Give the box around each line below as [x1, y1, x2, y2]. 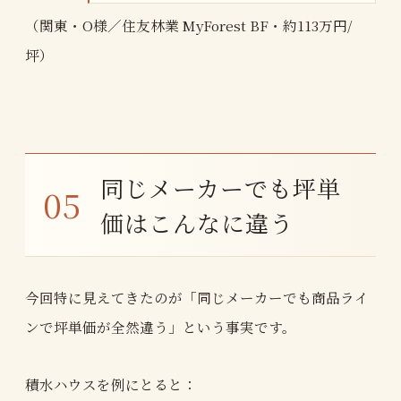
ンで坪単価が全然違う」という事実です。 [25, 316, 296, 337]
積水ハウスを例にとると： [25, 373, 197, 394]
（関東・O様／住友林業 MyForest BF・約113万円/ [25, 14, 352, 35]
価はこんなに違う [100, 206, 294, 240]
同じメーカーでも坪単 [100, 171, 342, 205]
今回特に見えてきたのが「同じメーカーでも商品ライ [25, 286, 369, 307]
